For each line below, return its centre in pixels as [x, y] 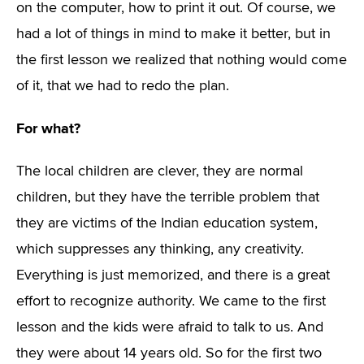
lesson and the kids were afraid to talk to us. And [170, 327]
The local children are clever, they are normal [160, 171]
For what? [48, 128]
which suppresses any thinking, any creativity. [160, 249]
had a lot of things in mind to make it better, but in [173, 34]
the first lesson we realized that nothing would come [182, 60]
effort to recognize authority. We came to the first [171, 301]
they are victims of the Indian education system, [167, 223]
